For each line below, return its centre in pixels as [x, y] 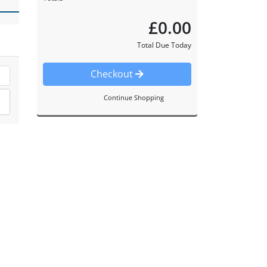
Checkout [113, 74]
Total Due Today [164, 45]
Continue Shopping [133, 97]
